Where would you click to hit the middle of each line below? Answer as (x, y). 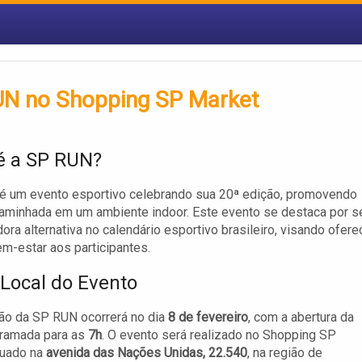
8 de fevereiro (208, 318)
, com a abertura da (301, 318)
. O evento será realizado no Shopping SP (219, 335)
